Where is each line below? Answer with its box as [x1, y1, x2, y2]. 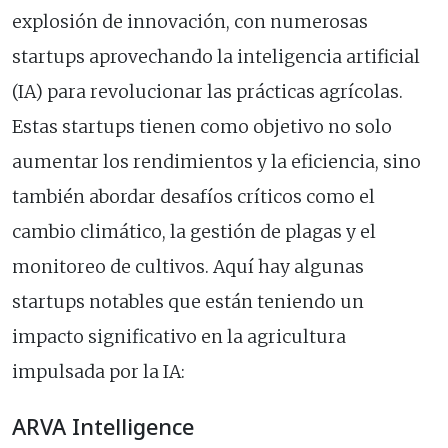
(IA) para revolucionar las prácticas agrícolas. [12, 81, 403, 104]
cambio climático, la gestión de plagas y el [12, 221, 376, 244]
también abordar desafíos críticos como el [12, 186, 375, 209]
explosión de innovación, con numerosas [12, 11, 368, 34]
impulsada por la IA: [12, 361, 185, 384]
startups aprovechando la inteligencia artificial [12, 46, 420, 69]
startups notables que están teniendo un [12, 291, 364, 314]
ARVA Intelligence [12, 412, 194, 442]
